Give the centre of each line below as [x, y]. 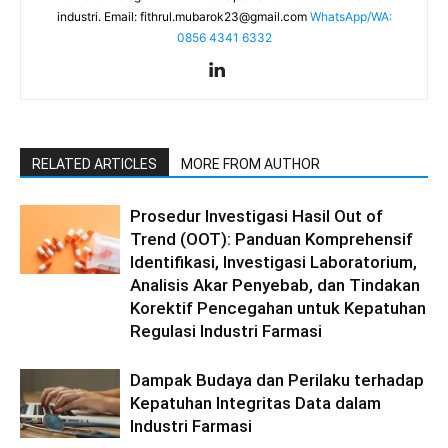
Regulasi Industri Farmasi [226, 331]
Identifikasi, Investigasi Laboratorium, [273, 262]
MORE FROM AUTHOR [250, 164]
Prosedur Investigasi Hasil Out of [256, 216]
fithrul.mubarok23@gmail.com [223, 17]
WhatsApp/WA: [350, 17]
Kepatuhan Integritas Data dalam [255, 403]
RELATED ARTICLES [94, 164]
